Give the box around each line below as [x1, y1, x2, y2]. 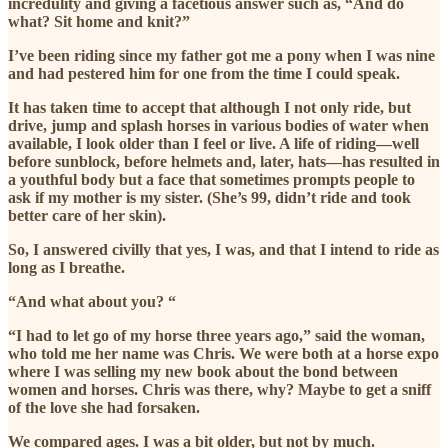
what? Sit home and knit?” [8, 13, 194, 31]
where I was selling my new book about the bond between [8, 363, 398, 381]
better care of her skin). [8, 207, 166, 225]
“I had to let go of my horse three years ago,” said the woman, [8, 327, 425, 345]
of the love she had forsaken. [8, 399, 200, 417]
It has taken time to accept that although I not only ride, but [8, 99, 411, 117]
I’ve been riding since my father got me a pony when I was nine [8, 47, 435, 65]
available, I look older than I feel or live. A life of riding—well [8, 135, 419, 153]
